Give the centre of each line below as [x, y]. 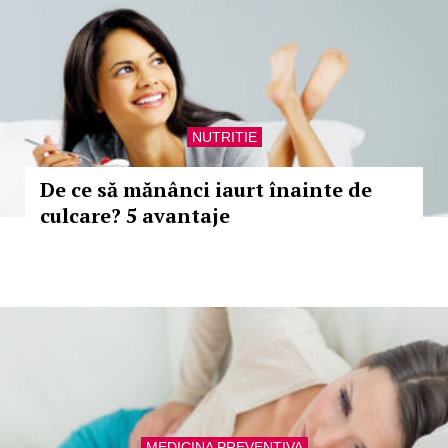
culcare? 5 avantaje [135, 215]
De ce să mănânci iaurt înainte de [206, 189]
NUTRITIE [224, 137]
